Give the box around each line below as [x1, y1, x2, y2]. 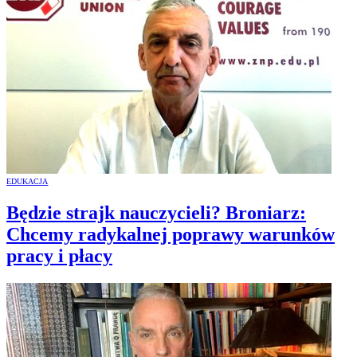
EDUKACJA [6, 176, 49, 186]
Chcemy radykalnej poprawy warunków [6, 223, 335, 245]
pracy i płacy [6, 245, 112, 266]
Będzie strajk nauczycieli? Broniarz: [6, 202, 306, 223]
